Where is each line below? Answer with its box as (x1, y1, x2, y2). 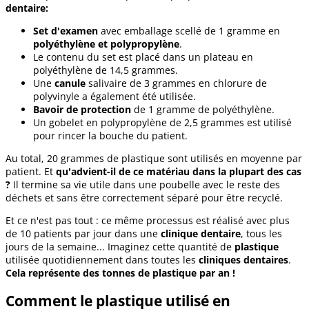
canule (54, 76, 86, 90)
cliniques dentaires (199, 252, 288, 266)
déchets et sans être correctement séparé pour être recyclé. (6, 190, 283, 204)
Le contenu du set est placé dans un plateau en (33, 50, 253, 63)
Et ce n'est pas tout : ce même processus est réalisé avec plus (6, 213, 290, 227)
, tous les (241, 226, 282, 240)
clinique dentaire (161, 226, 241, 240)
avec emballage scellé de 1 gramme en (98, 23, 280, 37)
